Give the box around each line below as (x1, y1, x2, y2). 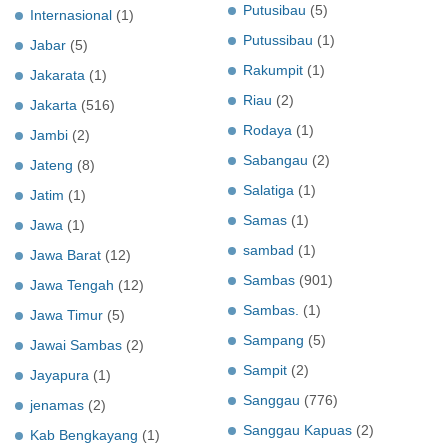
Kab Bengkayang (30, 426, 138, 443)
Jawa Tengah (30, 276, 114, 293)
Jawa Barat (30, 246, 101, 263)
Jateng (30, 156, 73, 173)
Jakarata (30, 66, 85, 83)
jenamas (30, 396, 84, 413)
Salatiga (243, 181, 294, 198)
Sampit (243, 361, 287, 378)
